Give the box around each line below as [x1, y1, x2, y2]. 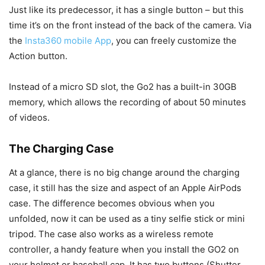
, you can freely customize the [111, 35, 237, 47]
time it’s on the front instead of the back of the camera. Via [9, 20, 251, 31]
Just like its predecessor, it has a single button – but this [9, 4, 244, 16]
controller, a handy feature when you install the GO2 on [9, 244, 239, 256]
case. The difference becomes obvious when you [9, 198, 215, 209]
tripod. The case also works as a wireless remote [9, 228, 214, 240]
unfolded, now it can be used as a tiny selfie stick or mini [9, 213, 245, 225]
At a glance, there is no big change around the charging [9, 167, 240, 179]
